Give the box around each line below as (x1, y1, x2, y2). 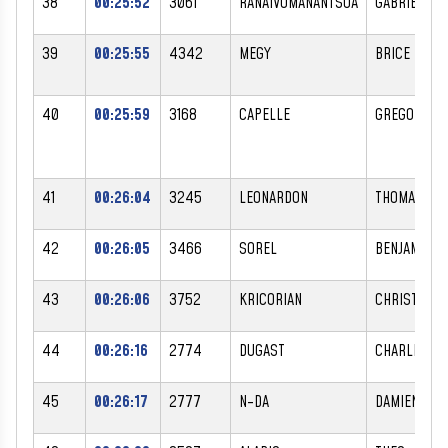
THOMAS (375, 186, 423, 209)
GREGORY (375, 103, 429, 126)
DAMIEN (375, 390, 419, 413)
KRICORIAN (239, 288, 302, 311)
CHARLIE (375, 339, 424, 362)
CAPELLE (239, 103, 290, 126)
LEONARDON (239, 186, 308, 209)
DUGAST (239, 339, 285, 362)
